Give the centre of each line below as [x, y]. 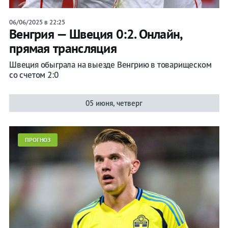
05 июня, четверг [114, 103]
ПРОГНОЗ [38, 140]
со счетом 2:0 [34, 75]
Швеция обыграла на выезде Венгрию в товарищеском [110, 65]
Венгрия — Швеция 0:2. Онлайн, [95, 34]
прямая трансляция [63, 48]
